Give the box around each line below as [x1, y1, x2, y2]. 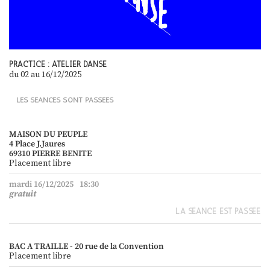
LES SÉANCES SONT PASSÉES [16, 95, 113, 104]
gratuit [9, 188, 36, 199]
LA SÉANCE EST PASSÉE [175, 206, 260, 216]
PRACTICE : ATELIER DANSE [9, 59, 107, 69]
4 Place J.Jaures [9, 138, 65, 149]
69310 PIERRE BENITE [9, 148, 92, 159]
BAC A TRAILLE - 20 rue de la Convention [9, 240, 164, 252]
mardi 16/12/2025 [9, 178, 74, 190]
